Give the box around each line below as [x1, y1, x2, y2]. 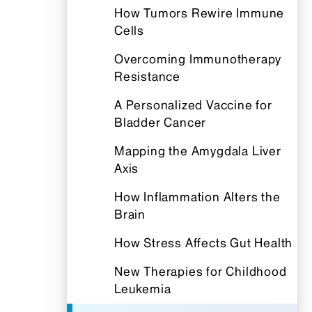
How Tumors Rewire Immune [114, 5, 285, 21]
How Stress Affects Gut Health [114, 235, 293, 251]
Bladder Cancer [114, 114, 207, 130]
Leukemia [114, 281, 171, 297]
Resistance [114, 68, 181, 84]
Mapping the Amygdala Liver [114, 143, 281, 159]
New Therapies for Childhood [114, 263, 287, 279]
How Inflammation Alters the [114, 189, 281, 205]
